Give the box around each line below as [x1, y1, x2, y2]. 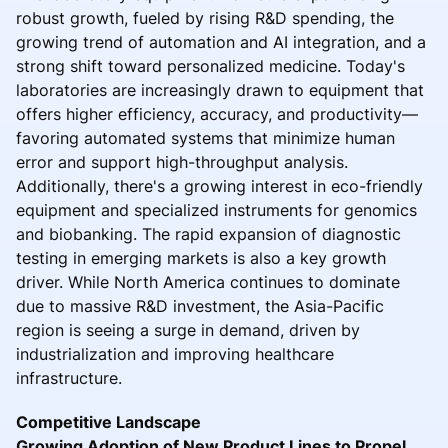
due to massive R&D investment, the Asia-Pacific [16, 295, 384, 316]
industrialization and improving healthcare [16, 343, 334, 364]
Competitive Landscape [16, 411, 201, 432]
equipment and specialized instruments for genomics [16, 199, 417, 220]
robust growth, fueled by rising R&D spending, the [16, 7, 394, 28]
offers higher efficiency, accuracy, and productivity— [16, 103, 418, 124]
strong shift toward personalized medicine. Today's [16, 55, 405, 76]
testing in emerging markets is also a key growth [16, 247, 386, 268]
